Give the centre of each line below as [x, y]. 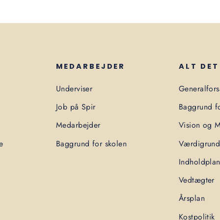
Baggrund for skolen [92, 143]
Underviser [74, 88]
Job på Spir [76, 107]
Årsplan [192, 198]
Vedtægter [197, 180]
